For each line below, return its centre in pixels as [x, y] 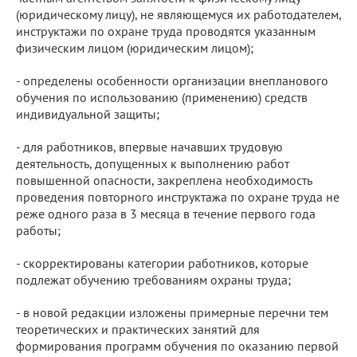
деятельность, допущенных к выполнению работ [153, 163]
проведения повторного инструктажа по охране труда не [178, 196]
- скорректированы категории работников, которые [162, 263]
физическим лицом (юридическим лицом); [135, 47]
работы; [38, 230]
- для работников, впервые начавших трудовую [149, 146]
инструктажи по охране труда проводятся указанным [166, 31]
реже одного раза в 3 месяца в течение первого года [166, 213]
